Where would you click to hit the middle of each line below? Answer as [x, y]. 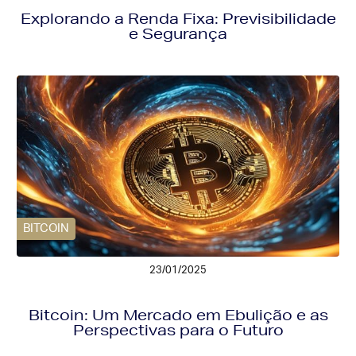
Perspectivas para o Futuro [178, 330]
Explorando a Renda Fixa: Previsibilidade [178, 19]
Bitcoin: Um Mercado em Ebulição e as [178, 315]
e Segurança [178, 34]
